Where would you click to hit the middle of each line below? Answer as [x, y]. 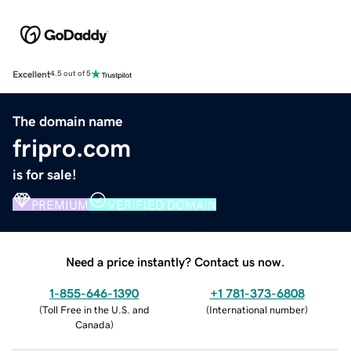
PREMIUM [60, 204]
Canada [92, 324]
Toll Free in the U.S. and [96, 309]
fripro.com [72, 148]
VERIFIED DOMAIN [162, 204]
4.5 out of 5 [71, 74]
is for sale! [45, 174]
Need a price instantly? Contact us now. [175, 261]
